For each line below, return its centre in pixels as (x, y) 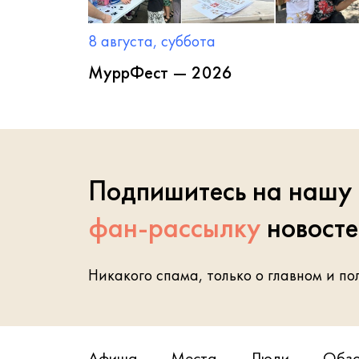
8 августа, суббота (152, 41)
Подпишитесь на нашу (220, 191)
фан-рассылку (177, 228)
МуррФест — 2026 (160, 73)
